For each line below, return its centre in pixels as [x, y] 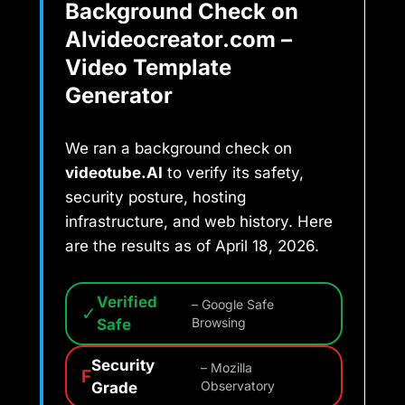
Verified [127, 301]
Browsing [218, 322]
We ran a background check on [179, 149]
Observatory [238, 386]
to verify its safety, [233, 173]
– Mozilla [227, 367]
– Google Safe [232, 304]
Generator [119, 96]
